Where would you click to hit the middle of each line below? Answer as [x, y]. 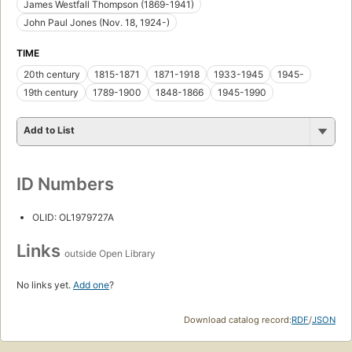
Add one [91, 285]
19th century [51, 93]
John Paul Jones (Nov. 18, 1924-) [97, 23]
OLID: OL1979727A [73, 218]
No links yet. [45, 285]
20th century [52, 75]
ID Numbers [65, 184]
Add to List [49, 130]
